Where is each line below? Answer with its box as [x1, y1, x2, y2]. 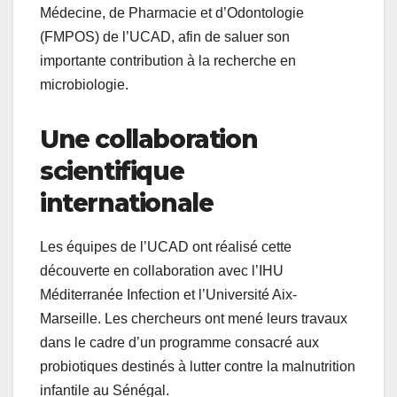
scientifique [40, 156, 184, 187]
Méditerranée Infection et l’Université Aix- [40, 287, 297, 303]
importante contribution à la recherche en [40, 53, 296, 69]
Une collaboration [40, 124, 258, 155]
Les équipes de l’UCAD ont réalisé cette [40, 239, 292, 255]
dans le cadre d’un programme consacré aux [40, 335, 319, 351]
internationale [40, 188, 214, 219]
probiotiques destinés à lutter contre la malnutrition [40, 359, 355, 375]
